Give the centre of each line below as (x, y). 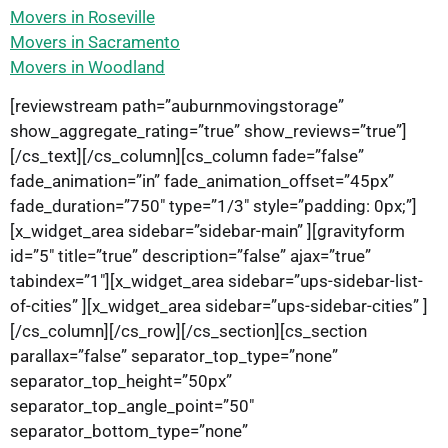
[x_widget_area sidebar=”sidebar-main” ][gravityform (207, 230)
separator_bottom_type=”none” (129, 430)
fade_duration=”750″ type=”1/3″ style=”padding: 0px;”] (213, 205)
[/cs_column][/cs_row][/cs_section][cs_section (188, 330)
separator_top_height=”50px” (121, 380)
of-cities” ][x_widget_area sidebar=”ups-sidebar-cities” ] (219, 305)
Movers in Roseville (82, 16)
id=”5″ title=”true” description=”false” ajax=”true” (190, 255)
